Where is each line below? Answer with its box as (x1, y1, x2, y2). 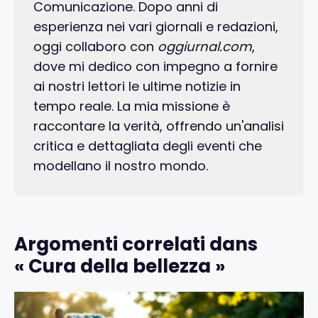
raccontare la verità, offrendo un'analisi (33, 117, 284, 136)
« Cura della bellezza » (14, 253, 225, 280)
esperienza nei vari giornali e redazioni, (33, 18, 278, 36)
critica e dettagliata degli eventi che (33, 137, 262, 155)
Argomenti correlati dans (14, 231, 258, 258)
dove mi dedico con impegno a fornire (33, 57, 278, 76)
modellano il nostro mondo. (33, 157, 208, 175)
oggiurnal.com (158, 38, 252, 56)
